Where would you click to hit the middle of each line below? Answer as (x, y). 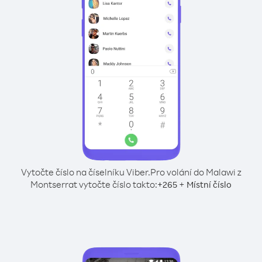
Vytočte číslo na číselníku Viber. (85, 172)
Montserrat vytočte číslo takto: (94, 184)
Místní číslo (209, 185)
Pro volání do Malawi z (196, 172)
